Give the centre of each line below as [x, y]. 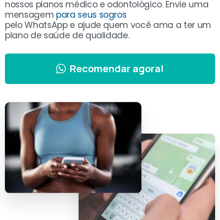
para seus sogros [91, 15]
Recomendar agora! [117, 69]
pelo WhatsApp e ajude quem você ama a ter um [108, 25]
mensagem [30, 15]
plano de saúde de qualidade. [67, 36]
